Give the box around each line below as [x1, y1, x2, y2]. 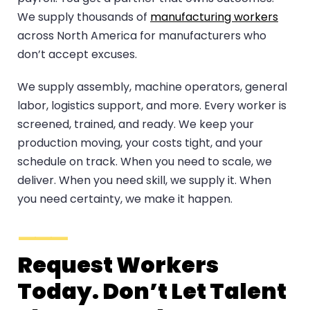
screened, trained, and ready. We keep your [17, 116, 254, 133]
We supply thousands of [17, 9, 150, 26]
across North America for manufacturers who [17, 28, 266, 44]
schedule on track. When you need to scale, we [17, 154, 272, 170]
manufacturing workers [150, 9, 278, 26]
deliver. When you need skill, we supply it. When [17, 172, 271, 189]
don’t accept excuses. [17, 46, 137, 63]
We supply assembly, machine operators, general [17, 79, 287, 95]
